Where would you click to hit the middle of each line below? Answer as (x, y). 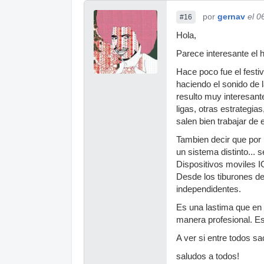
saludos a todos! (208, 256)
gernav (231, 16)
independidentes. (209, 189)
